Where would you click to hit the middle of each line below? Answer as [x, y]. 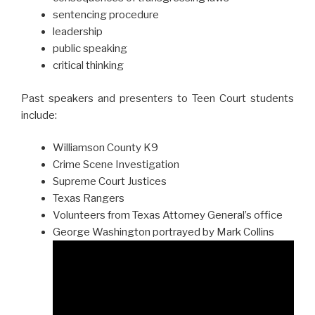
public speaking [90, 49]
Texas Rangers [89, 199]
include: [39, 115]
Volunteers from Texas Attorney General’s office [168, 216]
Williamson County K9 [105, 148]
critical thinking [88, 66]
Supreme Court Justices [110, 182]
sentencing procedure [106, 15]
